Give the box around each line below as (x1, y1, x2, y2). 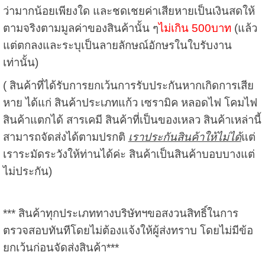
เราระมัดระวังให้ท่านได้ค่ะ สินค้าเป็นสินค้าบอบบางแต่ (2, 148, 255, 161)
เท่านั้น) (2, 56, 38, 69)
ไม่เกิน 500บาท (158, 22, 231, 35)
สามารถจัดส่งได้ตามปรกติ (2, 131, 128, 144)
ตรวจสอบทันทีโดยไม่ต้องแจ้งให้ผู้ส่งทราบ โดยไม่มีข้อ (2, 224, 253, 237)
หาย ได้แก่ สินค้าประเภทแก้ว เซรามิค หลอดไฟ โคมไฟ (2, 96, 257, 109)
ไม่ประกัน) (2, 165, 52, 178)
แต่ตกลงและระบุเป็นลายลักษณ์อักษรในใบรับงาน (2, 39, 232, 52)
